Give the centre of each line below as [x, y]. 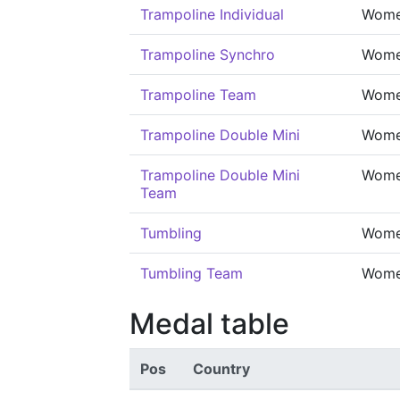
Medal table [209, 324]
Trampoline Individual [212, 14]
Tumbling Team [192, 273]
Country [221, 369]
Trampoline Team [198, 95]
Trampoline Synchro [208, 54]
